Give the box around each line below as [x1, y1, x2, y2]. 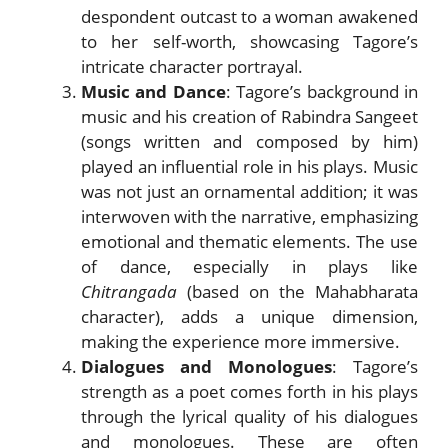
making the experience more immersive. [81, 329, 400, 353]
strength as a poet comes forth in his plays [81, 379, 418, 403]
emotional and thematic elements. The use [81, 229, 418, 253]
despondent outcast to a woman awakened [81, 4, 418, 28]
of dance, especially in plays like [81, 254, 418, 278]
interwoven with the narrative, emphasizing [81, 204, 418, 228]
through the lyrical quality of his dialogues [81, 404, 418, 428]
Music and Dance [81, 79, 226, 103]
